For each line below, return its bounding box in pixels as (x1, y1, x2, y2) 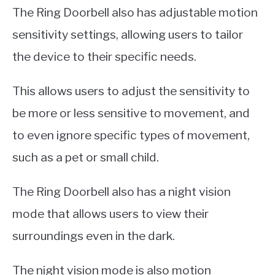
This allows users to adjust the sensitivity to (12, 83, 250, 98)
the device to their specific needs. (12, 48, 196, 64)
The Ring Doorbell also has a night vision (12, 184, 231, 199)
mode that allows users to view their (12, 206, 209, 221)
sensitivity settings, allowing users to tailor (12, 26, 243, 42)
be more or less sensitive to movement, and (12, 105, 250, 120)
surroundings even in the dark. (12, 228, 175, 243)
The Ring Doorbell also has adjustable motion (12, 4, 258, 20)
